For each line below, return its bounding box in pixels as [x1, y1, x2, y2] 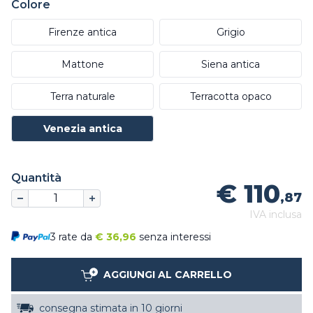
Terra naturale [50, 89, 115, 103]
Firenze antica [48, 25, 117, 38]
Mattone [61, 57, 104, 71]
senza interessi [139, 230, 211, 243]
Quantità [11, 170, 61, 184]
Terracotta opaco [189, 89, 272, 103]
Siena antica [201, 57, 260, 71]
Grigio [216, 25, 245, 38]
